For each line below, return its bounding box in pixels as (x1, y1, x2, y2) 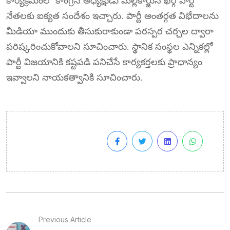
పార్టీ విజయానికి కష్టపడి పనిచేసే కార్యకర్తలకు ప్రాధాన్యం (6, 56, 202, 67)
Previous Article (38, 215, 91, 224)
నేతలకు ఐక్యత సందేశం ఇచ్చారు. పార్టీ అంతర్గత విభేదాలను (6, 10, 219, 21)
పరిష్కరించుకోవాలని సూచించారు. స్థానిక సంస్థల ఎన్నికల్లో (6, 41, 213, 52)
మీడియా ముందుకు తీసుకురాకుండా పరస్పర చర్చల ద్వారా (6, 25, 214, 36)
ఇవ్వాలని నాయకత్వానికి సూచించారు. (6, 71, 143, 83)
